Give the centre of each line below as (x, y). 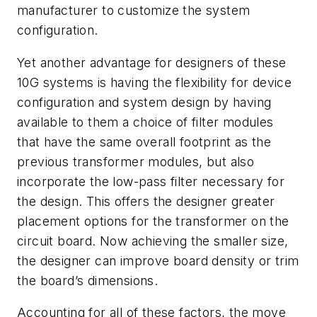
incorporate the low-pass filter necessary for (151, 181)
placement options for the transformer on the (153, 221)
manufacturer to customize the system (134, 11)
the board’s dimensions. (88, 280)
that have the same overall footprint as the (144, 142)
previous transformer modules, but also (136, 161)
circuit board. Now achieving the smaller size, (153, 241)
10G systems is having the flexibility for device (155, 82)
